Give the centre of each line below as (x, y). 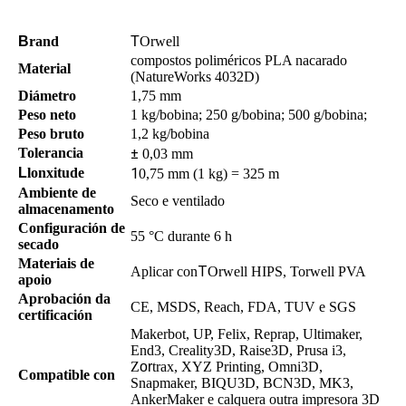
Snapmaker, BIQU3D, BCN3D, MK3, (242, 382)
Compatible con (67, 374)
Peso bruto (51, 133)
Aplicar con (164, 271)
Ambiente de (57, 192)
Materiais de (56, 263)
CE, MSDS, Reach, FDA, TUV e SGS (243, 306)
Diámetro (47, 95)
